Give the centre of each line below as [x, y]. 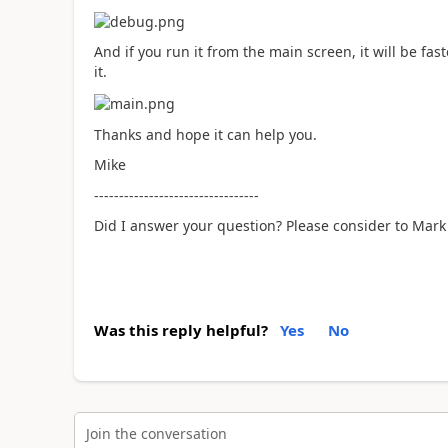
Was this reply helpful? [180, 329]
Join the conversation [156, 433]
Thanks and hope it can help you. [207, 134]
